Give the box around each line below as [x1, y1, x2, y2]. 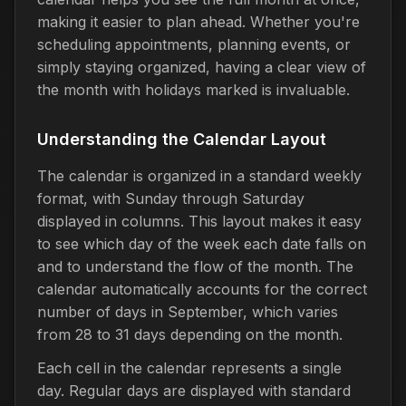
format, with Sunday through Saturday [37, 188, 304, 208]
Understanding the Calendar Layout [37, 129, 326, 149]
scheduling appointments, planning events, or [37, 34, 351, 53]
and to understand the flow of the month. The [37, 256, 353, 275]
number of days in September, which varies [37, 302, 338, 321]
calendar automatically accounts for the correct [37, 279, 367, 298]
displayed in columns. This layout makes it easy [37, 211, 362, 230]
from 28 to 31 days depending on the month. [37, 324, 343, 343]
